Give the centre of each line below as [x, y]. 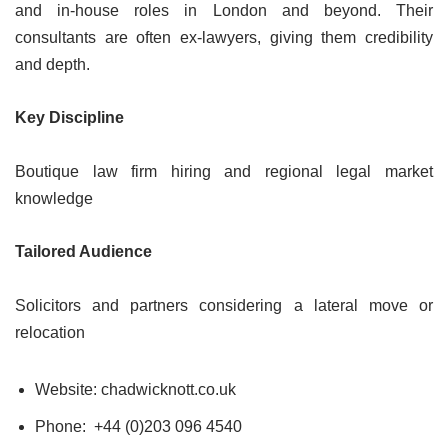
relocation [50, 332]
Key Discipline [69, 117]
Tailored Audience [83, 251]
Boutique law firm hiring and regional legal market [224, 171]
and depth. [52, 64]
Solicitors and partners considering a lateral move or [224, 305]
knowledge [54, 198]
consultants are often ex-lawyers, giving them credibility [224, 37]
